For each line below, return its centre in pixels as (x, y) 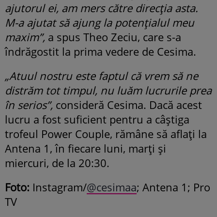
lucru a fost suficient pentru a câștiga (97, 119)
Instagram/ (58, 187)
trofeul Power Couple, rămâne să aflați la (106, 134)
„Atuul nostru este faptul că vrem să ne (101, 76)
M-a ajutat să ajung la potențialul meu (100, 23)
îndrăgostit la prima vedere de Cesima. (101, 52)
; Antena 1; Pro (173, 187)
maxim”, (25, 37)
